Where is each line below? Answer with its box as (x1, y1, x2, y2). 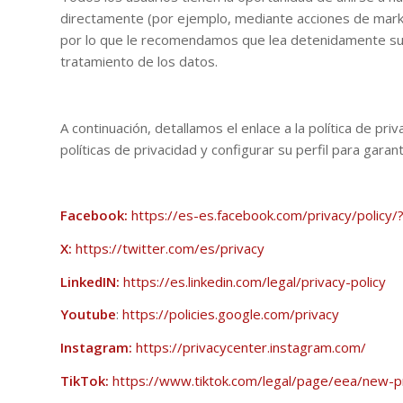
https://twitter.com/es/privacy (76, 238, 264, 257)
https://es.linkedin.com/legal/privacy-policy (123, 272, 386, 291)
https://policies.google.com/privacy (122, 305, 339, 324)
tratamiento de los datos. (60, 52, 221, 70)
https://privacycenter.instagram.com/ (136, 338, 366, 356)
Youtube (60, 305, 116, 324)
